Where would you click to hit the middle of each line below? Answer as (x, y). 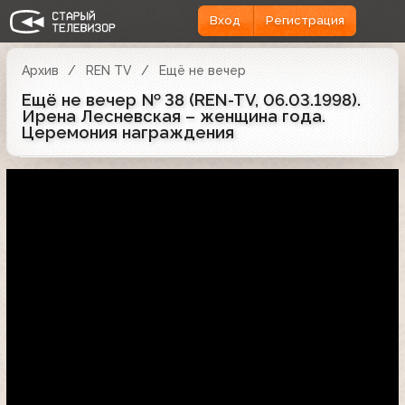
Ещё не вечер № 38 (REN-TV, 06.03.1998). (191, 99)
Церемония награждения (128, 132)
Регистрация (305, 21)
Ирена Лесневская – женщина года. (174, 116)
